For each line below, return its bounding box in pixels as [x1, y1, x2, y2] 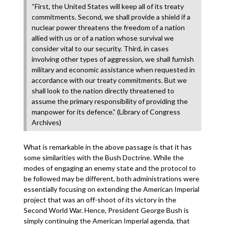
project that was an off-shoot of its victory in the [24, 195, 177, 204]
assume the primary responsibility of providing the [32, 97, 188, 105]
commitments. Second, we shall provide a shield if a [32, 13, 191, 21]
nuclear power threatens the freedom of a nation [32, 23, 185, 32]
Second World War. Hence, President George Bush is [24, 206, 189, 214]
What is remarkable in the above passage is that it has [24, 143, 192, 151]
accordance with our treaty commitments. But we [32, 76, 187, 84]
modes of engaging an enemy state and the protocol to [24, 164, 196, 172]
